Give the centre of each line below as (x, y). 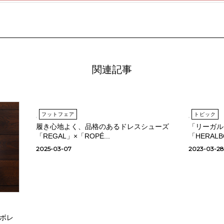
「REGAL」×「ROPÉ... (73, 136)
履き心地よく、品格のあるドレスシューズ (102, 126)
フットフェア (58, 114)
